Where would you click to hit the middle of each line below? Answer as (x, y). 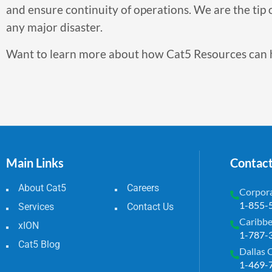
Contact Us (150, 206)
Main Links (35, 162)
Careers (143, 188)
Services (36, 206)
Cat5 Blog (39, 244)
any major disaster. (54, 27)
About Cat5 (42, 188)
